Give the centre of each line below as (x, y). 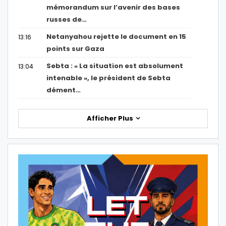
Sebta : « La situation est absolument (115, 66)
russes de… (67, 19)
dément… (64, 90)
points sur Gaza (76, 48)
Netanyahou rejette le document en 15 (117, 36)
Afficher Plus (110, 118)
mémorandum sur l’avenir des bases (114, 7)
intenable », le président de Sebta (109, 78)
